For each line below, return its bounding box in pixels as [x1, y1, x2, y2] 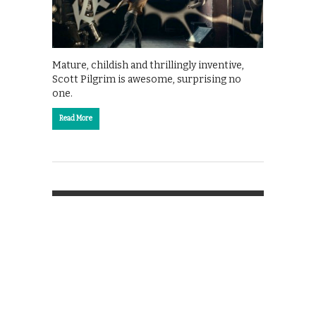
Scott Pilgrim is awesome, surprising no [52, 73, 241, 85]
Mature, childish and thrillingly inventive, [52, 59, 244, 71]
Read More [59, 114, 92, 123]
